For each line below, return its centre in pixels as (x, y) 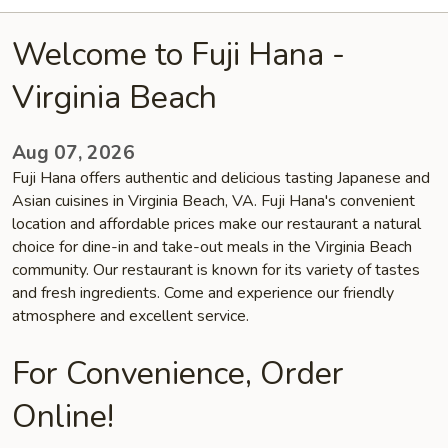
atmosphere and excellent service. (130, 316)
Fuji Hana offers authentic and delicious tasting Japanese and (221, 178)
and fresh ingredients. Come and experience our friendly (203, 293)
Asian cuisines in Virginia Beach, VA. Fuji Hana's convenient (213, 201)
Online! (63, 416)
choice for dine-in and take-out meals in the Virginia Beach (212, 247)
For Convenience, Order (178, 373)
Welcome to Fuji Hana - (178, 54)
